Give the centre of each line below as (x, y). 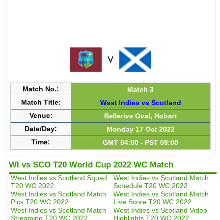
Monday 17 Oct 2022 (140, 129)
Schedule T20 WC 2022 (150, 186)
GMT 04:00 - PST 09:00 (141, 142)
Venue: (41, 115)
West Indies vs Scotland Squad (59, 178)
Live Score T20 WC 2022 (152, 202)
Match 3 (141, 89)
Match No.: (41, 89)
